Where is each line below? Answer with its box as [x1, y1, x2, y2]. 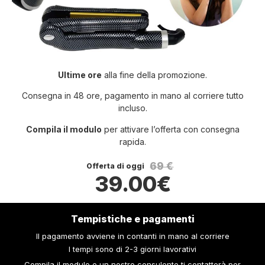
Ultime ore [58, 69, 102, 80]
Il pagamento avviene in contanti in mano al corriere [35, 231, 230, 241]
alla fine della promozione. [102, 69, 207, 80]
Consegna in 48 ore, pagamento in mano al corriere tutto [21, 91, 244, 101]
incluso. [118, 103, 147, 114]
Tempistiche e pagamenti [70, 212, 195, 225]
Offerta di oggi [86, 161, 145, 171]
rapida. [119, 136, 146, 147]
